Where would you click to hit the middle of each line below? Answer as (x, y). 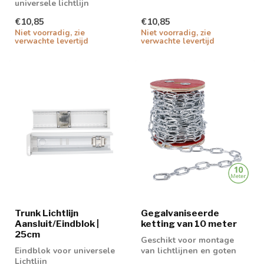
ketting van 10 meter (189, 223)
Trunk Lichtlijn (47, 213)
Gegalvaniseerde (180, 213)
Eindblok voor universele (65, 250)
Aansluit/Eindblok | (57, 223)
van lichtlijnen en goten (189, 250)
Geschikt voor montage (187, 240)
